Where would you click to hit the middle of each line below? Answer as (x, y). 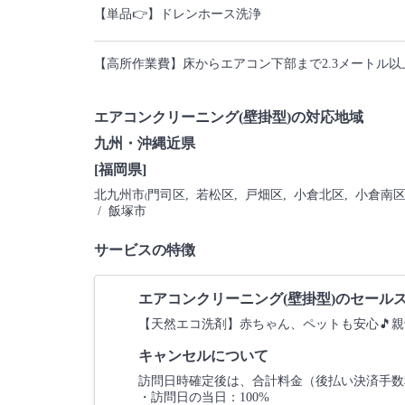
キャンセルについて (203, 356)
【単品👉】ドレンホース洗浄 (178, 14)
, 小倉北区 (314, 195)
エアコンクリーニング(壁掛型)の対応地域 (229, 117)
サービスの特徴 (145, 250)
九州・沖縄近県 (145, 143)
